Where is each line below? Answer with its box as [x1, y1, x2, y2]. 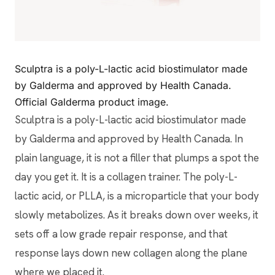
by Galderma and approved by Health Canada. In [15, 131, 243, 145]
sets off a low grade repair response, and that [15, 227, 228, 241]
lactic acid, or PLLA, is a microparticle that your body [15, 188, 259, 203]
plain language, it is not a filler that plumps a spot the [15, 150, 259, 165]
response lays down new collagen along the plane [15, 246, 247, 260]
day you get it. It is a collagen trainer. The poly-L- [15, 169, 238, 184]
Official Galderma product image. [15, 95, 169, 108]
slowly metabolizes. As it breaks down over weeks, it [15, 207, 258, 222]
